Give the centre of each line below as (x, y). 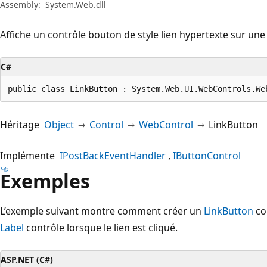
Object (59, 124)
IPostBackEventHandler (113, 155)
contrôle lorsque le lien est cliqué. (101, 227)
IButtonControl (207, 155)
